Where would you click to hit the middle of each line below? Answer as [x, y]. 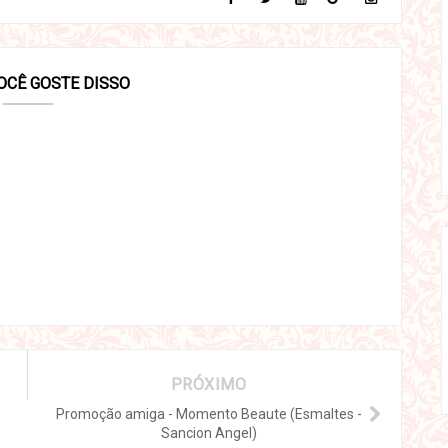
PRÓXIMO [208, 385]
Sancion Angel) [208, 433]
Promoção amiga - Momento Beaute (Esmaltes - [208, 414]
